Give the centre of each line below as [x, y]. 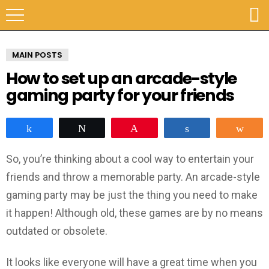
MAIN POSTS [37, 55]
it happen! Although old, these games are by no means [134, 213]
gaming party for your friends [120, 95]
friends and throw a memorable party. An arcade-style [133, 177]
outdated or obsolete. [57, 231]
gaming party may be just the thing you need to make [132, 195]
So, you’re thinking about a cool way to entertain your [130, 159]
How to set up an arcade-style [121, 78]
